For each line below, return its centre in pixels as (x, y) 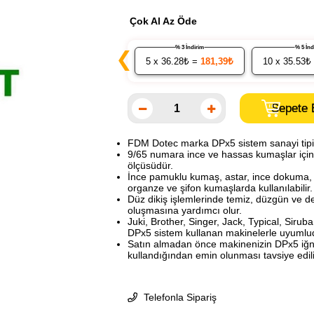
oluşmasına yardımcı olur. (185, 210)
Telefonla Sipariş (179, 297)
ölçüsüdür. (150, 165)
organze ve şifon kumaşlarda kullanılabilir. (220, 188)
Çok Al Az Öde (163, 21)
